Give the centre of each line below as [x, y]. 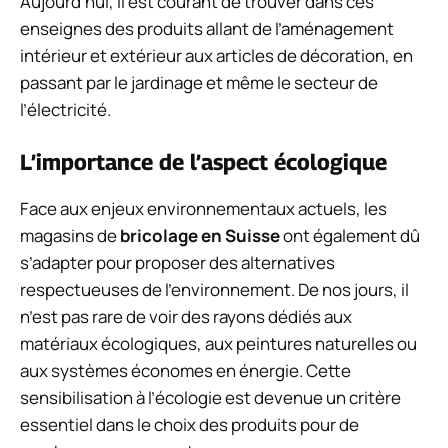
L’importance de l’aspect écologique [203, 161]
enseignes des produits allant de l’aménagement [207, 29]
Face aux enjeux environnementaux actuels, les [203, 208]
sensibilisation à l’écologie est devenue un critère [210, 397]
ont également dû [350, 235]
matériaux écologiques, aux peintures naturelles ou [218, 343]
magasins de [70, 235]
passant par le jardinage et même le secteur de [199, 83]
